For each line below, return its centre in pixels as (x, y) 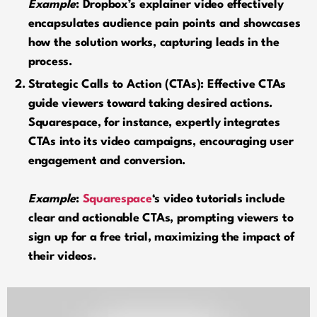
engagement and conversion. (107, 161)
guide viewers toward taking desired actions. (151, 104)
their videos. (62, 257)
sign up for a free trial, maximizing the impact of (161, 238)
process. (50, 62)
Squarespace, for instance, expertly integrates (154, 123)
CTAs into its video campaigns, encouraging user (161, 142)
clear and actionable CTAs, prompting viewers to (161, 219)
